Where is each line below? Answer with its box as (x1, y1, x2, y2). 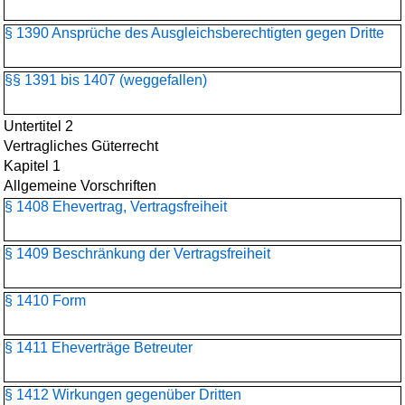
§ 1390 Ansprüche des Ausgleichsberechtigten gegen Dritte (5, 25, 384, 41)
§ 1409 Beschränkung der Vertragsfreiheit (5, 246, 270, 261)
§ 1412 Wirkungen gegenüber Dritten (5, 387, 241, 402)
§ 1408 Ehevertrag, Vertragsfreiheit (5, 199, 227, 214)
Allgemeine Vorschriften (4, 178, 156, 193)
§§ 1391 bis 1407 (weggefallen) (5, 72, 207, 88)
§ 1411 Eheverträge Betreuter (5, 340, 193, 355)
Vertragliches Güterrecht (4, 138, 158, 154)
